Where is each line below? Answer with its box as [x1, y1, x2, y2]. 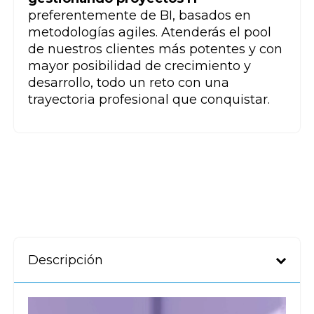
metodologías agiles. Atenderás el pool [28, 24, 271, 40]
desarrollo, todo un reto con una [28, 74, 229, 90]
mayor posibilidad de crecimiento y [28, 57, 251, 74]
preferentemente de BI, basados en [28, 7, 251, 23]
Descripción [28, 252, 103, 268]
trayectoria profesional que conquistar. [28, 91, 270, 107]
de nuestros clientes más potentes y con [28, 41, 282, 57]
